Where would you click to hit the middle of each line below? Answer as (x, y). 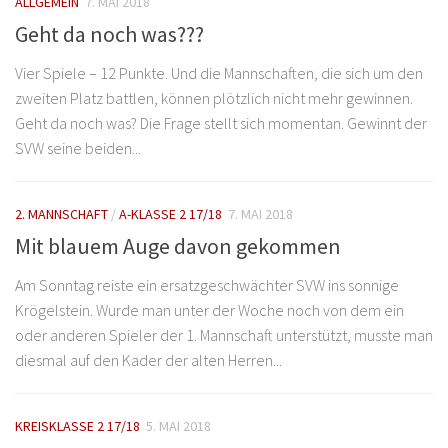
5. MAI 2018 (178, 426)
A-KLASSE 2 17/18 (170, 214)
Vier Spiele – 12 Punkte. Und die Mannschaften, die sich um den (219, 73)
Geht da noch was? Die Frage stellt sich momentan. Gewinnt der (221, 123)
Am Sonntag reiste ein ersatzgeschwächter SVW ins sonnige (207, 285)
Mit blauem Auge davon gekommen (178, 246)
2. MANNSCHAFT (61, 214)
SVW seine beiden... (78, 148)
